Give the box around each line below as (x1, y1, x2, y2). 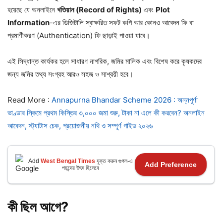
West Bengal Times (41, 158, 95, 165)
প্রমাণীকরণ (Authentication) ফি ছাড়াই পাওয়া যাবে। (7, 31, 150, 41)
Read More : (7, 95, 52, 105)
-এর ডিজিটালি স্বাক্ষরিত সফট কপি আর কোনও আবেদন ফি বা (50, 18, 194, 28)
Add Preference (145, 161, 197, 169)
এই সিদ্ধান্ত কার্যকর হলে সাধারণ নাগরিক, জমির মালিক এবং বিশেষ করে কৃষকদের (7, 56, 202, 66)
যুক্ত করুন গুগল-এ (95, 158, 133, 165)
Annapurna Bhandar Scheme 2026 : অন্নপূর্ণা (52, 95, 198, 105)
